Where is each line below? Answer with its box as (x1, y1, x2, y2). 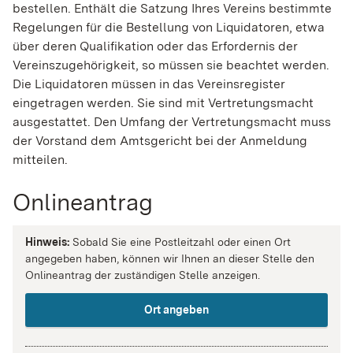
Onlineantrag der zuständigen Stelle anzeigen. (25, 269, 260, 282)
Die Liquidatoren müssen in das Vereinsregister (13, 76, 285, 92)
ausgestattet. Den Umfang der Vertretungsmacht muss (13, 114, 331, 130)
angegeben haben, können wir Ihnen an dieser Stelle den (25, 252, 314, 266)
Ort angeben (144, 303, 209, 317)
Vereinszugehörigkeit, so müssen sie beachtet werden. (13, 58, 329, 73)
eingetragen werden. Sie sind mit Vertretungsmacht (13, 95, 314, 111)
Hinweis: (25, 236, 69, 249)
